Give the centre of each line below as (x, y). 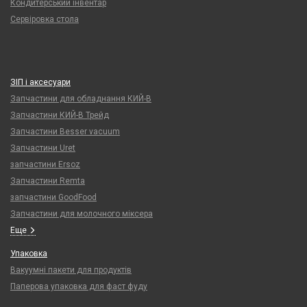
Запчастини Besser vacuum (65, 132)
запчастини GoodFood (53, 197)
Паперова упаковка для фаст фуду (79, 286)
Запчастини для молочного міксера (82, 214)
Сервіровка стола (45, 19)
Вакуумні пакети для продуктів (71, 270)
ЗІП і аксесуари (40, 82)
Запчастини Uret (43, 148)
